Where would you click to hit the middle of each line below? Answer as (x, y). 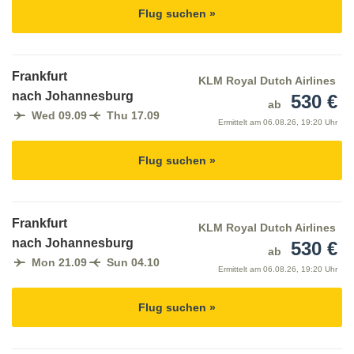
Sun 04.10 (133, 263)
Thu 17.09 (133, 116)
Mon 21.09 (59, 263)
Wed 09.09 (59, 116)
